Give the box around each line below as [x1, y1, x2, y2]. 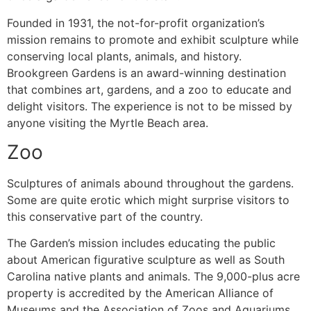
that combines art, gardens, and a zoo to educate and [7, 82, 292, 96]
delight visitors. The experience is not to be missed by [7, 99, 292, 113]
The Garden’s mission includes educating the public [7, 236, 276, 251]
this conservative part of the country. [7, 209, 203, 224]
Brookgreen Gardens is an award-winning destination [7, 65, 286, 80]
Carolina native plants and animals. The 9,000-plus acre [7, 269, 300, 284]
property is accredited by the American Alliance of [7, 286, 274, 301]
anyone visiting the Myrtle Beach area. [7, 115, 208, 130]
